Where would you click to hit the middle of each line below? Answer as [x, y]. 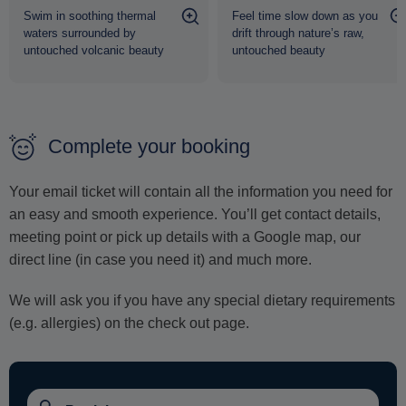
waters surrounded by [79, 34]
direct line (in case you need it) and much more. [160, 260]
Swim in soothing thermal [89, 16]
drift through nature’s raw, [299, 34]
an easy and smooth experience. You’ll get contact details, [195, 215]
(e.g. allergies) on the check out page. [129, 324]
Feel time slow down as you [305, 16]
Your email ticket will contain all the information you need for [201, 192]
